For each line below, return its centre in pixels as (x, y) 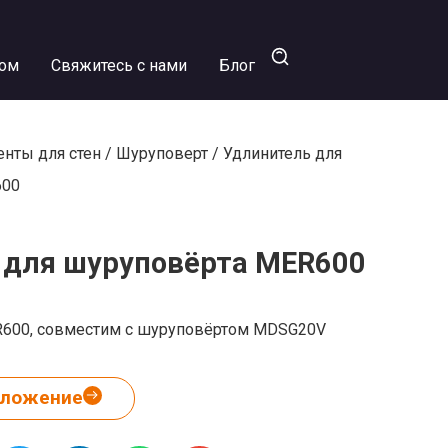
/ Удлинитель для (275, 154)
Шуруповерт (162, 154)
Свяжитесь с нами (118, 65)
